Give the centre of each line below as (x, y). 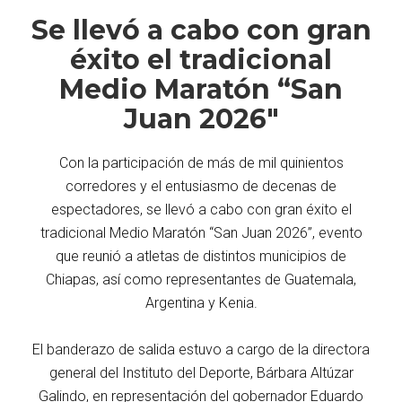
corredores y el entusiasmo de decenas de (201, 186)
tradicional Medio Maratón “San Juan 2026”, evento (201, 232)
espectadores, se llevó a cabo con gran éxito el (201, 209)
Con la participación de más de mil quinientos (201, 162)
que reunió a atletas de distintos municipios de (201, 256)
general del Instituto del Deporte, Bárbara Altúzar (201, 372)
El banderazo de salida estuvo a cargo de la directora (201, 349)
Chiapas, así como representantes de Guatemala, (201, 279)
